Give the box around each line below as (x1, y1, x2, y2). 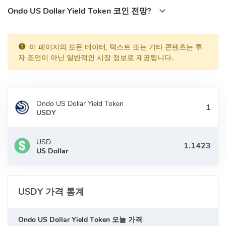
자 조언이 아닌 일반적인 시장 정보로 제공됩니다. (18, 52, 173, 63)
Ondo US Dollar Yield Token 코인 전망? (8, 5, 153, 17)
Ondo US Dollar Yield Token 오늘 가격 (18, 214, 142, 224)
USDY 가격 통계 (18, 185, 84, 198)
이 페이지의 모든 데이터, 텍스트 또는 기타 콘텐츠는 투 (29, 42, 202, 52)
